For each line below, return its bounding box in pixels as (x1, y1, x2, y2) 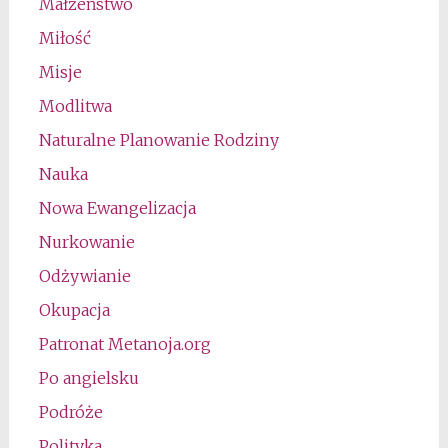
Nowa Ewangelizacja (38, 198, 196, 219)
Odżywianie (38, 266, 131, 287)
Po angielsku (38, 368, 139, 389)
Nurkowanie (38, 232, 135, 253)
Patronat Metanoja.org (38, 334, 211, 355)
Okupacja (38, 300, 110, 321)
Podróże (38, 402, 103, 423)
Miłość (38, 28, 91, 49)
